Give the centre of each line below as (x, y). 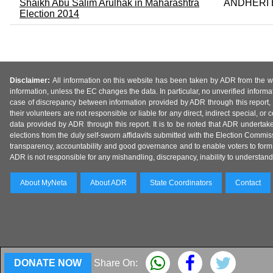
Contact (248, 183)
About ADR (108, 183)
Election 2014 (49, 13)
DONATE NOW (48, 263)
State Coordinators (181, 183)
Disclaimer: (31, 81)
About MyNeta (44, 183)
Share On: (116, 263)
